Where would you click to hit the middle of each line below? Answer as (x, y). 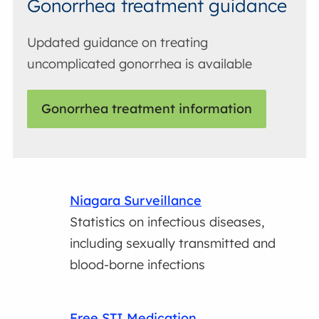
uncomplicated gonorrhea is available (140, 63)
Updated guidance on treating (118, 42)
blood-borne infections (138, 264)
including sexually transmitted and (173, 243)
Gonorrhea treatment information (147, 109)
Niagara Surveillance (136, 200)
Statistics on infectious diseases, (168, 221)
